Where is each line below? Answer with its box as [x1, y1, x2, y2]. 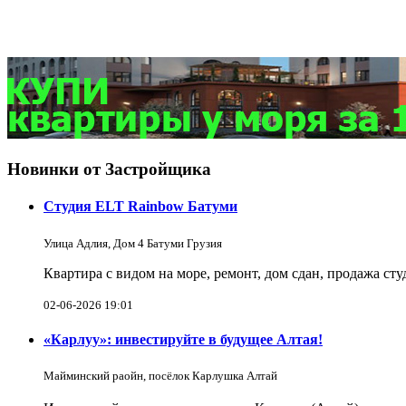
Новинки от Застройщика [7, 159, 211, 179]
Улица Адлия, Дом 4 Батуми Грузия [43, 236, 222, 250]
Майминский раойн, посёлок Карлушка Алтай [43, 369, 277, 383]
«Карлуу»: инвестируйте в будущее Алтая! [43, 331, 323, 347]
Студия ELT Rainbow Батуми [43, 198, 237, 215]
